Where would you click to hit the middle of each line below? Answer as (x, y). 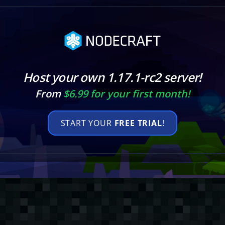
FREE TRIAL (138, 123)
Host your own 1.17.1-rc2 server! (113, 77)
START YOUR (87, 123)
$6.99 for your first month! (127, 94)
